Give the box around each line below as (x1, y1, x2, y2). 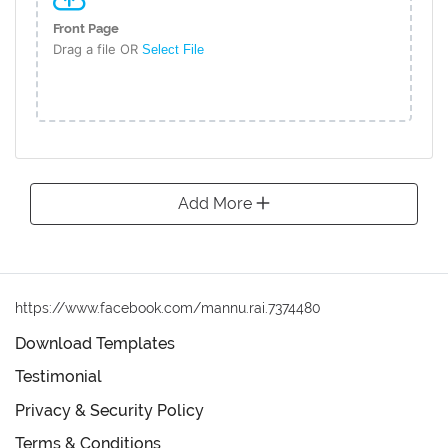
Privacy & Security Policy (15, 400, 204, 420)
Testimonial (15, 367, 102, 387)
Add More (178, 193, 256, 213)
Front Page (53, 20, 119, 36)
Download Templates (15, 333, 175, 353)
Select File (142, 41, 204, 57)
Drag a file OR (53, 40, 142, 57)
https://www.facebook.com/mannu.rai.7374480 (15, 299, 321, 316)
